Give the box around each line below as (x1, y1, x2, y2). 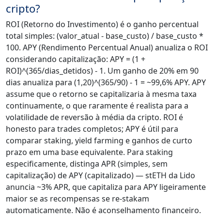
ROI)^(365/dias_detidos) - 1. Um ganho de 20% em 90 (6, 65, 199, 77)
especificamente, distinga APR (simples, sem (6, 158, 168, 170)
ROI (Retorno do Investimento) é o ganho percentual (6, 19, 199, 30)
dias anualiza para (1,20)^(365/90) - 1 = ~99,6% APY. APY (6, 77, 206, 88)
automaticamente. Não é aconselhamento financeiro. (6, 205, 201, 216)
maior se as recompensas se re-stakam (6, 193, 149, 204)
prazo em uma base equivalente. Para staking (6, 147, 173, 158)
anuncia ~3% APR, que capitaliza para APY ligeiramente (6, 182, 206, 193)
